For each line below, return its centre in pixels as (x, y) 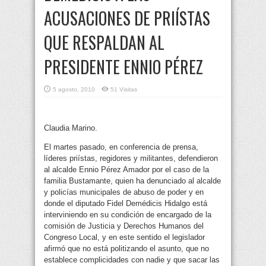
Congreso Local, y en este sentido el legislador (124, 237)
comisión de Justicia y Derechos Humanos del (124, 226)
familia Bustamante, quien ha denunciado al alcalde (132, 181)
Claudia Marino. (71, 128)
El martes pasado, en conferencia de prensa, (121, 147)
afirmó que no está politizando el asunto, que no (126, 249)
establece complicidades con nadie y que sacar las (132, 260)
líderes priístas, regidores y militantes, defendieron (131, 159)
